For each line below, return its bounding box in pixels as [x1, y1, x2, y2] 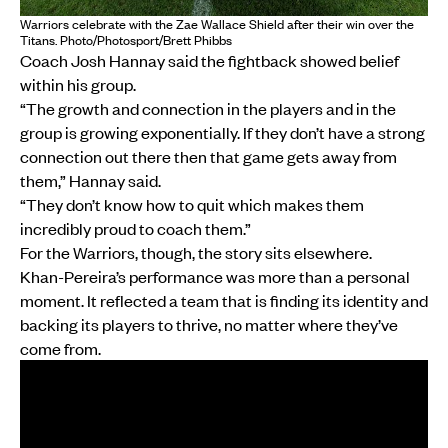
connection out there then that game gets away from [20, 144, 397, 167]
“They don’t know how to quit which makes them [20, 192, 364, 215]
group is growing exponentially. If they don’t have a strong [20, 120, 425, 143]
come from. [20, 336, 101, 359]
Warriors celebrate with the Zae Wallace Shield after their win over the [20, 14, 414, 33]
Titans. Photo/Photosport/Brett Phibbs [20, 30, 232, 49]
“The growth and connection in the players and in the [20, 96, 396, 119]
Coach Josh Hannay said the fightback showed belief [20, 48, 399, 71]
